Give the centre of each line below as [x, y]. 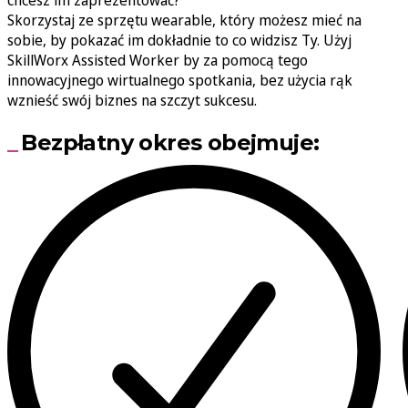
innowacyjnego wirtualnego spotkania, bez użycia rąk [180, 80]
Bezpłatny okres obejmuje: [170, 142]
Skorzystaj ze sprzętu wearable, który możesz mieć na [184, 20]
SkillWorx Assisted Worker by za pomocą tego [158, 60]
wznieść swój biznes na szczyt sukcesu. [132, 100]
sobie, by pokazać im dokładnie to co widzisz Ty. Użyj [179, 40]
